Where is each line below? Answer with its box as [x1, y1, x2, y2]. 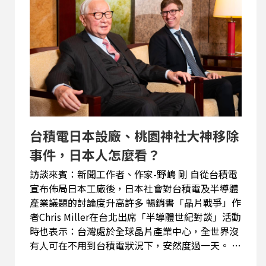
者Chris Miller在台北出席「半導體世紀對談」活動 [29, 210, 241, 224]
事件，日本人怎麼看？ [29, 145, 160, 164]
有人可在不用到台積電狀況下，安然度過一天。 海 [29, 238, 232, 253]
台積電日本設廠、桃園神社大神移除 [29, 126, 239, 145]
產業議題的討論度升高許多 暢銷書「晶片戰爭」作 [29, 195, 146, 210]
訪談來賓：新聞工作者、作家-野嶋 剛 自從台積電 [29, 167, 190, 182]
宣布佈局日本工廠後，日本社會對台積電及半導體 [29, 181, 239, 196]
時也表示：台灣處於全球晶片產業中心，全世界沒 [29, 224, 239, 239]
